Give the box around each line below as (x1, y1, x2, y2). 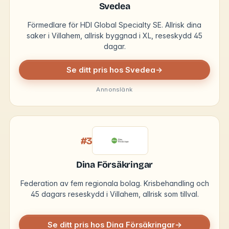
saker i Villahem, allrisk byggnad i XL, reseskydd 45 (27, 31, 202, 40)
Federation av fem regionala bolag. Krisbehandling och (20, 179, 209, 188)
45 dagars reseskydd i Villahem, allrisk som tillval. (30, 190, 199, 199)
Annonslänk (96, 86, 133, 94)
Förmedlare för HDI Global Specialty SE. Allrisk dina (28, 20, 201, 30)
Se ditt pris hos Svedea (66, 65, 155, 75)
